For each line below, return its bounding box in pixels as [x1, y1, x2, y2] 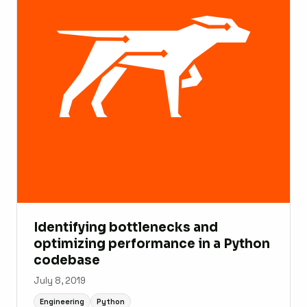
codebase [34, 252, 100, 269]
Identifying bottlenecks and [34, 219, 218, 236]
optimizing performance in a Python [34, 236, 270, 252]
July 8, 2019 [34, 275, 86, 287]
